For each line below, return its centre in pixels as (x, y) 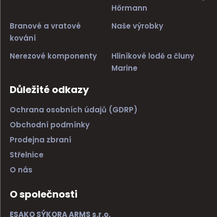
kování (23, 38)
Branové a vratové (45, 26)
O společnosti (43, 194)
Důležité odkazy (49, 89)
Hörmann (129, 8)
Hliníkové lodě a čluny (153, 56)
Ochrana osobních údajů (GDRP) (73, 109)
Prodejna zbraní (40, 139)
